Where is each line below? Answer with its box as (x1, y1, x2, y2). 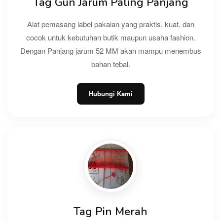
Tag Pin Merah (74, 204, 147, 219)
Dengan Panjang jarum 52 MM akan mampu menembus (20, 45, 201, 56)
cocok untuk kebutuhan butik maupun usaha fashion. (26, 32, 195, 42)
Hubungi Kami (88, 88, 133, 98)
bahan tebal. (91, 58, 130, 69)
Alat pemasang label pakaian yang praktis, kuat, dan (27, 18, 194, 29)
